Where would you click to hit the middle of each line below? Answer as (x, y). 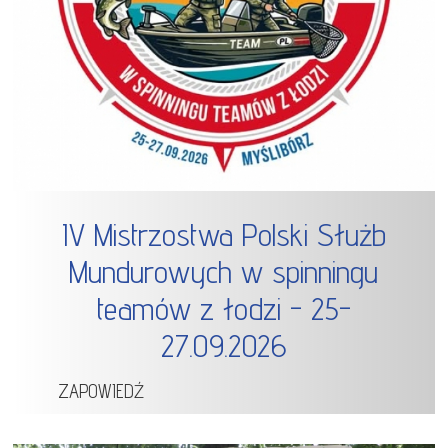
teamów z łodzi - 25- (223, 309)
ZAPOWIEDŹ (101, 391)
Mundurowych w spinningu (224, 272)
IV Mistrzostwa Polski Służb (223, 235)
